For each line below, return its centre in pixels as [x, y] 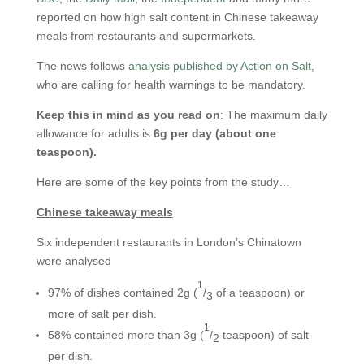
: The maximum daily [273, 115]
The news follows [82, 66]
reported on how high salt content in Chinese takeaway [177, 17]
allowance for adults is [95, 133]
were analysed [74, 261]
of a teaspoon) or [258, 292]
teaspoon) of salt [264, 335]
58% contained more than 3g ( [126, 335]
